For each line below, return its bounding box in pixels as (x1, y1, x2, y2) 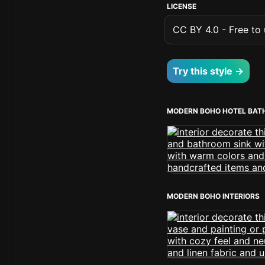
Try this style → (173, 65, 244, 77)
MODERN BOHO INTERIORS (167, 192, 260, 201)
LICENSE (167, 2, 196, 11)
